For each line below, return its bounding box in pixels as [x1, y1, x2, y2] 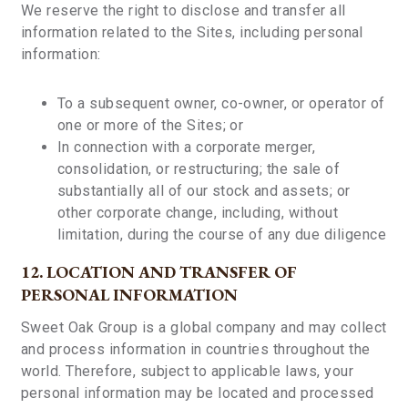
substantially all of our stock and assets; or [57, 182, 351, 199]
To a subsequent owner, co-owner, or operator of [57, 95, 385, 112]
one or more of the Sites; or [57, 117, 244, 134]
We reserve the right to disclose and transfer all [21, 2, 346, 19]
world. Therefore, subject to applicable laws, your [21, 362, 354, 380]
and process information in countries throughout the [21, 341, 371, 358]
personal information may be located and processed [21, 384, 374, 402]
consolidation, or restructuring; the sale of [57, 160, 341, 178]
